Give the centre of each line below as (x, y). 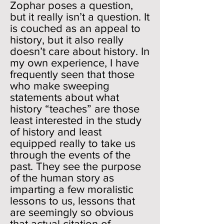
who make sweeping (60, 86)
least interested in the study (76, 120)
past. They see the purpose (75, 166)
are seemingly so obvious (72, 212)
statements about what (64, 97)
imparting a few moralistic (72, 189)
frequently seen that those (72, 74)
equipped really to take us (73, 143)
